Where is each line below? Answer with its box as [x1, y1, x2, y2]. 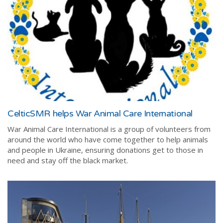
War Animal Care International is [7, 124, 116, 134]
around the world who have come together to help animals [7, 134, 208, 145]
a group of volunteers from [116, 124, 211, 134]
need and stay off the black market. [7, 155, 130, 166]
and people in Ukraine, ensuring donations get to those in [7, 145, 203, 155]
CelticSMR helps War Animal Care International [7, 108, 193, 119]
